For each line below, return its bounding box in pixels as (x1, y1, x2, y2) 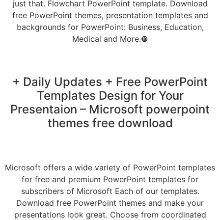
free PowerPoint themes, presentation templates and (12, 10, 208, 20)
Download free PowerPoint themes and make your (16, 197, 204, 208)
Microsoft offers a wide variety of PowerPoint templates (5, 162, 215, 172)
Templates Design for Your (36, 88, 184, 103)
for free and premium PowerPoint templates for (22, 174, 198, 184)
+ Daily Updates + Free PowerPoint (12, 74, 208, 89)
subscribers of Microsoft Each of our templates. (21, 186, 199, 196)
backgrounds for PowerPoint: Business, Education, (16, 22, 204, 32)
